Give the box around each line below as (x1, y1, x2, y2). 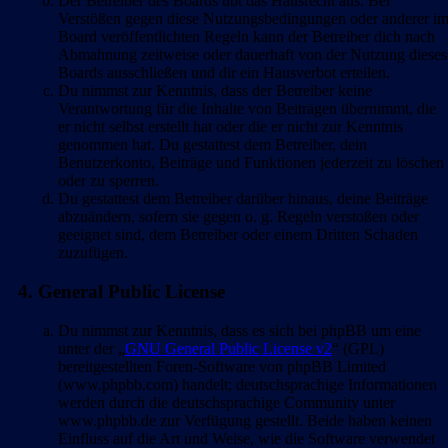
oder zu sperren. (58, 172, 159, 190)
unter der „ (58, 339, 125, 357)
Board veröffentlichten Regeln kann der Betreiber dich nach (58, 28, 435, 46)
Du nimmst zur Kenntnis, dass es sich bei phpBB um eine (58, 321, 421, 339)
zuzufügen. (58, 244, 128, 262)
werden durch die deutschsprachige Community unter (58, 393, 395, 411)
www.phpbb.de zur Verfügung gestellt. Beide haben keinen (58, 411, 432, 429)
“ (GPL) (332, 339, 384, 357)
